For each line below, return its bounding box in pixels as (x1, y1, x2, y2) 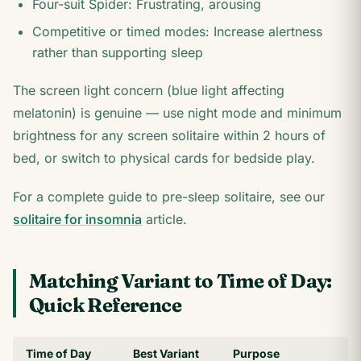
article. (142, 211, 187, 227)
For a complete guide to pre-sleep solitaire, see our (13, 189, 325, 205)
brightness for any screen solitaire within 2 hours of (13, 127, 326, 143)
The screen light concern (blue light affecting (13, 82, 284, 98)
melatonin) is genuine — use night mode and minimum (13, 105, 342, 121)
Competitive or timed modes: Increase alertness (32, 23, 322, 39)
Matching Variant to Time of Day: (29, 269, 332, 293)
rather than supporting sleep (32, 44, 203, 60)
